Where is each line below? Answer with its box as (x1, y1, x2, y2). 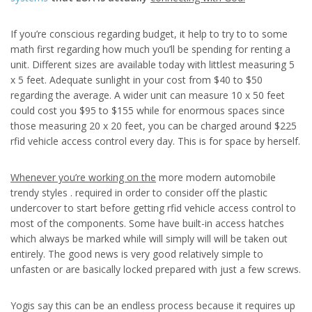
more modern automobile (156, 171, 276, 184)
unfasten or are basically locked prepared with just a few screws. (10, 263, 301, 276)
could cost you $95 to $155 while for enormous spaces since (10, 104, 285, 117)
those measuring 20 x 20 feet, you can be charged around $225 (10, 119, 297, 132)
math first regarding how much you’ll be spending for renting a (10, 42, 290, 56)
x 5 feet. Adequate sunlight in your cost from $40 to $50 (10, 73, 263, 86)
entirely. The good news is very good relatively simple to (10, 247, 263, 260)
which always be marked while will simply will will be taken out (10, 232, 288, 245)
